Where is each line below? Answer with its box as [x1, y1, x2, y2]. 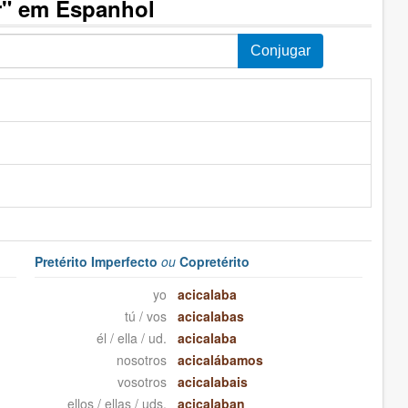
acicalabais [177, 372, 248, 392]
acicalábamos [177, 351, 263, 370]
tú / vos [124, 307, 167, 326]
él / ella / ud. [96, 329, 167, 348]
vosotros [117, 372, 167, 392]
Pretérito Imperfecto [35, 252, 162, 271]
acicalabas [177, 307, 244, 326]
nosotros [116, 351, 167, 370]
